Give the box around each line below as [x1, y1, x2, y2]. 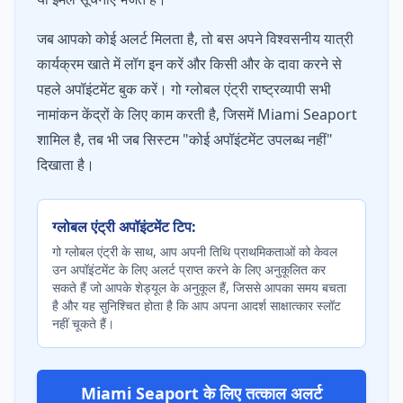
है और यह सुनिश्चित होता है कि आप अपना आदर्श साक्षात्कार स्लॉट [52, 297, 341, 314]
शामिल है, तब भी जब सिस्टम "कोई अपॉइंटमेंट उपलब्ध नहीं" [37, 130, 333, 149]
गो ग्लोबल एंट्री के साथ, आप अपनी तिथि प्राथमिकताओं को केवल [52, 243, 337, 260]
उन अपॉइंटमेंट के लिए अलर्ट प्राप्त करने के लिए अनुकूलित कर [52, 261, 326, 278]
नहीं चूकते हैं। [52, 315, 114, 332]
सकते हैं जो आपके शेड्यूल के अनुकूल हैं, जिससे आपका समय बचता [52, 279, 346, 296]
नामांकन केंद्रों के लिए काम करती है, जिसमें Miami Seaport [37, 104, 357, 124]
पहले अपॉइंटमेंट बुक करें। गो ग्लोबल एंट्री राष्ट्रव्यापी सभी [37, 79, 331, 99]
